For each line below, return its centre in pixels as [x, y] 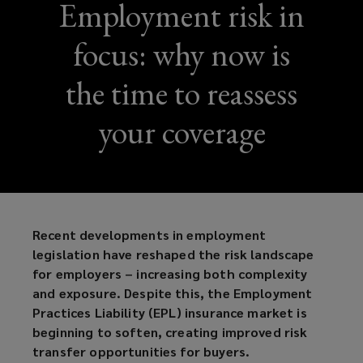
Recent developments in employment [149, 235]
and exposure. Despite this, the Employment [173, 293]
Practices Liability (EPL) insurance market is [170, 313]
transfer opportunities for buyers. [141, 352]
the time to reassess [181, 94]
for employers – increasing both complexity [170, 274]
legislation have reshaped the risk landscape [173, 254]
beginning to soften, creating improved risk [170, 332]
